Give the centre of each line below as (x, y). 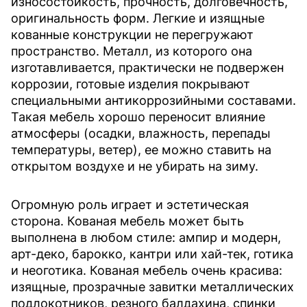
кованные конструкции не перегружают (132, 35)
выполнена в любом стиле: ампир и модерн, (146, 238)
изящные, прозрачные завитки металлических (152, 287)
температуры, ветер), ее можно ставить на (141, 150)
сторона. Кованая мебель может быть (127, 221)
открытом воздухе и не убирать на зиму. (135, 167)
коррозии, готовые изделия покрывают (131, 84)
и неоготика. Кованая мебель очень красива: (147, 271)
